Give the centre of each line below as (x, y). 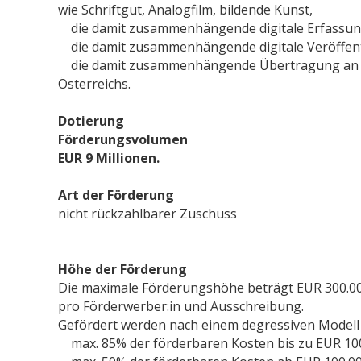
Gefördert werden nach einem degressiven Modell (209, 324)
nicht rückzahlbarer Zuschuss (147, 213)
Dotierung (91, 120)
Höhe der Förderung (122, 269)
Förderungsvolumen (123, 139)
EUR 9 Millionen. (109, 158)
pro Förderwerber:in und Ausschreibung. (181, 306)
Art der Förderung (116, 195)
